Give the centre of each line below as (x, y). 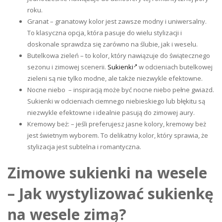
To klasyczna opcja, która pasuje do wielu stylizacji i (105, 33)
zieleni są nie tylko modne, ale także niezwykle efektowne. (115, 79)
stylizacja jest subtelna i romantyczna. (84, 147)
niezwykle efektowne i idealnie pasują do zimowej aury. (111, 113)
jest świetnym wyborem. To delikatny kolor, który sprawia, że (118, 136)
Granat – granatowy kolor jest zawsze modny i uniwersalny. (117, 22)
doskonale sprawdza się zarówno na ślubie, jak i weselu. (112, 44)
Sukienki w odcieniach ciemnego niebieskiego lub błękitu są (116, 101)
